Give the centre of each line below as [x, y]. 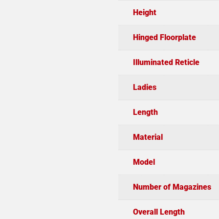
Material [148, 137]
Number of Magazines [172, 187]
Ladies [144, 87]
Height [144, 12]
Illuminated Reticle [166, 62]
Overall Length [159, 212]
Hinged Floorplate [164, 37]
